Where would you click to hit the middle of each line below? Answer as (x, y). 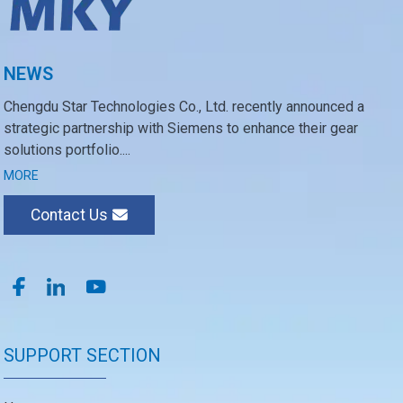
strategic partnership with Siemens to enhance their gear (181, 128)
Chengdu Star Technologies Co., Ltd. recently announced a (184, 106)
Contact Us (70, 215)
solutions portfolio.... (67, 149)
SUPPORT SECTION (83, 355)
